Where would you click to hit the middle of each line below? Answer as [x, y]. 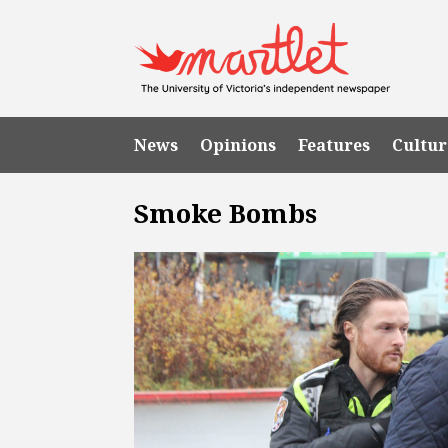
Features [334, 144]
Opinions [238, 144]
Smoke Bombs [226, 212]
